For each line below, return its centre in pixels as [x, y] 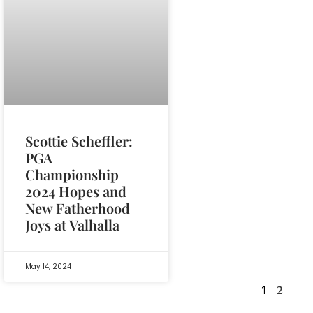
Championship [72, 174]
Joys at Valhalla [72, 224]
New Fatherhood [78, 208]
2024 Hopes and [76, 191]
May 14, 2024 [48, 266]
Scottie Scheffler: [79, 140]
